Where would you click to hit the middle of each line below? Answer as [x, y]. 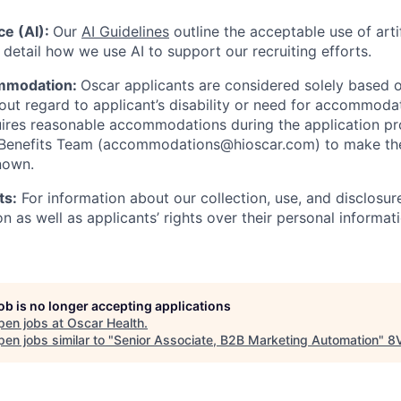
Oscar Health [106, 323]
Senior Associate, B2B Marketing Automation [246, 340]
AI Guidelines [125, 31]
